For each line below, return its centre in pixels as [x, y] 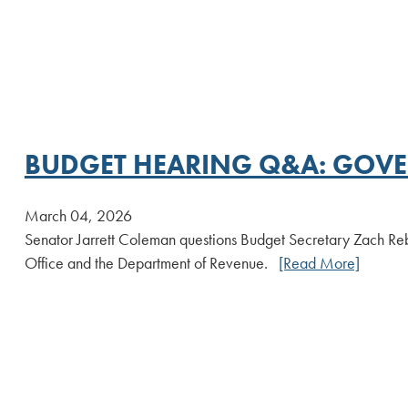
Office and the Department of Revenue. [151, 263]
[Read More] [319, 263]
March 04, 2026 [78, 215]
